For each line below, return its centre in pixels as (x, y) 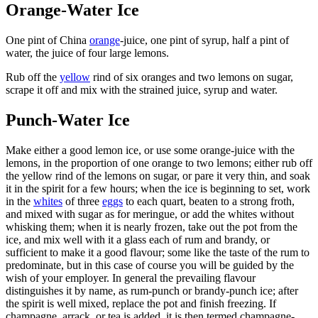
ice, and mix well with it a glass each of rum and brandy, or (138, 239)
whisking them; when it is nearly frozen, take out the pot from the (152, 226)
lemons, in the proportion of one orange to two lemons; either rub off (159, 163)
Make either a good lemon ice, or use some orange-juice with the (150, 150)
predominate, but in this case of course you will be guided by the (150, 265)
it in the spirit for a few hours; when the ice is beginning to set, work (158, 188)
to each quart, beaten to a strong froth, (209, 201)
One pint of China (48, 40)
